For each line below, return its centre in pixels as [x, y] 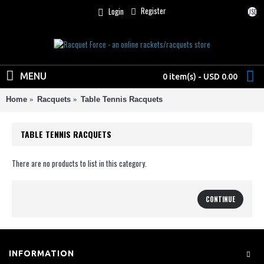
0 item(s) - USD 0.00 [200, 77]
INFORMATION [42, 254]
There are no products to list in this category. [79, 163]
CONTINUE [220, 199]
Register [154, 11]
